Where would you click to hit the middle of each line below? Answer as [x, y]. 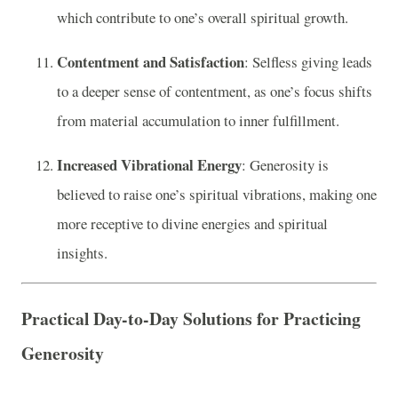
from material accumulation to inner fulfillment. [198, 121]
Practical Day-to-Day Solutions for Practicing [191, 319]
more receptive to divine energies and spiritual [192, 224]
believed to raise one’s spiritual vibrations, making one [217, 195]
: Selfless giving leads [308, 62]
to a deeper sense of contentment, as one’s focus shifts [215, 92]
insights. [82, 253]
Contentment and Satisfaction [151, 62]
